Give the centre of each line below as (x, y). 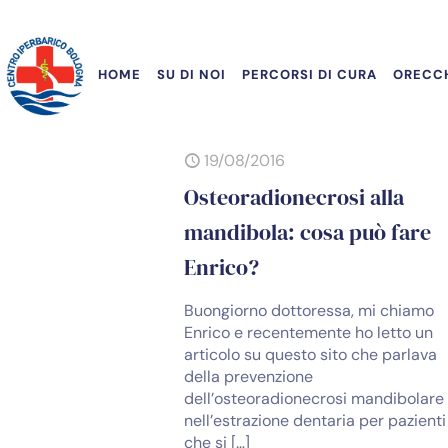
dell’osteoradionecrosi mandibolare (314, 398)
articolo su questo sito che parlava (311, 354)
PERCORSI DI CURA (309, 74)
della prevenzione (249, 376)
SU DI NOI (191, 74)
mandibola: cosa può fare (308, 232)
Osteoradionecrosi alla (294, 197)
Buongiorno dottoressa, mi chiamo (309, 310)
